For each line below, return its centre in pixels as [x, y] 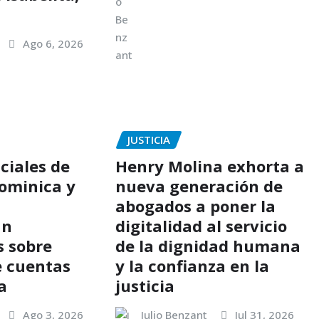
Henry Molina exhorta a [209, 166]
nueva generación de [199, 185]
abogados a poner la [195, 205]
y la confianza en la [192, 265]
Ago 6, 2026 [53, 44]
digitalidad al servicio [201, 225]
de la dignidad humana [208, 245]
